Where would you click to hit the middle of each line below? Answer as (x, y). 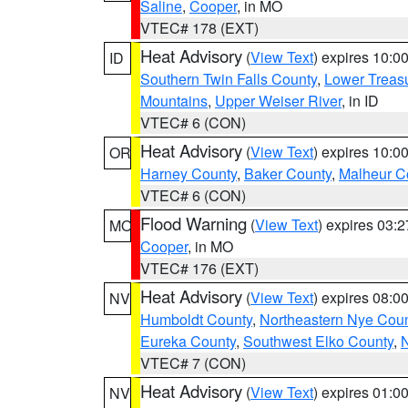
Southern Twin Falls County (229, 79)
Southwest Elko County (318, 341)
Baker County (288, 173)
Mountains (174, 101)
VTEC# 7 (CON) (193, 363)
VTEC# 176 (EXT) (199, 268)
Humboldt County (196, 319)
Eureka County (188, 341)
